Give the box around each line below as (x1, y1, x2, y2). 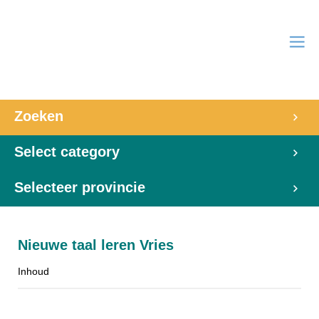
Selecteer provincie (14, 179, 145, 195)
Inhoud (18, 266, 49, 277)
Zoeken (14, 108, 63, 124)
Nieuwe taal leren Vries (18, 237, 174, 253)
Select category (14, 144, 120, 159)
